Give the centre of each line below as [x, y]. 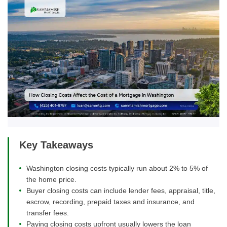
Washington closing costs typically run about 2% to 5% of [117, 168]
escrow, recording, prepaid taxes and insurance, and [110, 202]
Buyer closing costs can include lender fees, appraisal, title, [121, 191]
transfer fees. [48, 213]
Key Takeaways [56, 145]
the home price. [51, 180]
